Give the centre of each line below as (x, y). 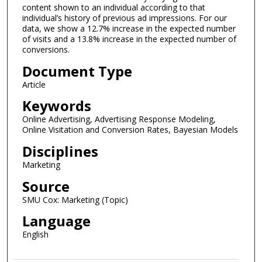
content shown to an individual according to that (113, 8)
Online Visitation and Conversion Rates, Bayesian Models (130, 130)
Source (46, 186)
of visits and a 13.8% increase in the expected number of (129, 39)
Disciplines (60, 151)
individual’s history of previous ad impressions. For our (124, 18)
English (35, 235)
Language (56, 221)
